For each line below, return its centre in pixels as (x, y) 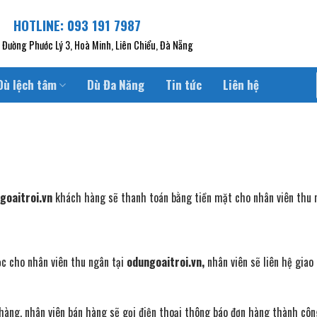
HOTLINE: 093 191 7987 (77, 25)
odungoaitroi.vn (164, 262)
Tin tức (184, 85)
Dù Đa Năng (116, 85)
